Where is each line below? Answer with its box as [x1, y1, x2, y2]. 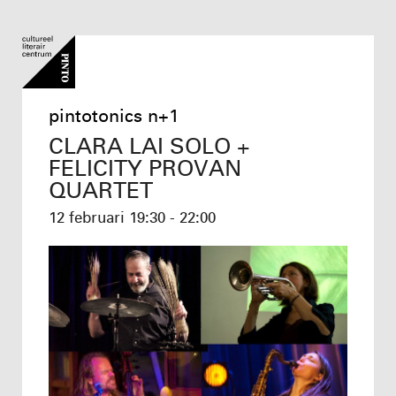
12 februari [49, 208, 129, 226]
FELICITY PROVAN [49, 155, 241, 181]
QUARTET [49, 177, 153, 203]
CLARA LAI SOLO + [49, 133, 250, 159]
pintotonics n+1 [49, 104, 179, 126]
